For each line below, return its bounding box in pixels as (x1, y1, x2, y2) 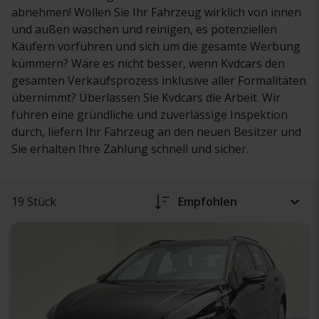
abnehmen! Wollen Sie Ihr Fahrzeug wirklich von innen (11, 4, 301, 20)
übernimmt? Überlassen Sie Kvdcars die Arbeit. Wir (11, 89, 281, 105)
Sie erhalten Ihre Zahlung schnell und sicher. (11, 140, 249, 157)
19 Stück (11, 193, 56, 209)
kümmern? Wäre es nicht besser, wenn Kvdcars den (11, 55, 285, 71)
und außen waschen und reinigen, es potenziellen (11, 21, 277, 37)
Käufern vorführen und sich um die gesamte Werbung (11, 38, 300, 54)
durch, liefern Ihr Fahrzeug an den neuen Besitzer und (11, 123, 301, 140)
